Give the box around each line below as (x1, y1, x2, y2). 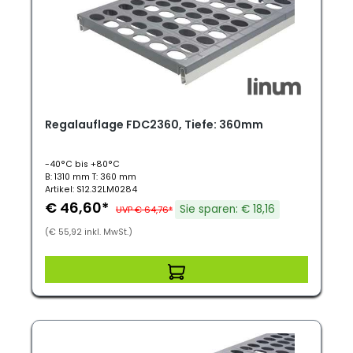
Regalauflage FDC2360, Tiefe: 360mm (45, 117, 263, 132)
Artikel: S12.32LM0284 (45, 184, 137, 195)
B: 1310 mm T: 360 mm (45, 171, 136, 183)
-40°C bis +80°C (45, 158, 120, 170)
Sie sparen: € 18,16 (180, 202, 275, 217)
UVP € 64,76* (116, 203, 173, 216)
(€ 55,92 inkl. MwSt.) (45, 226, 132, 238)
